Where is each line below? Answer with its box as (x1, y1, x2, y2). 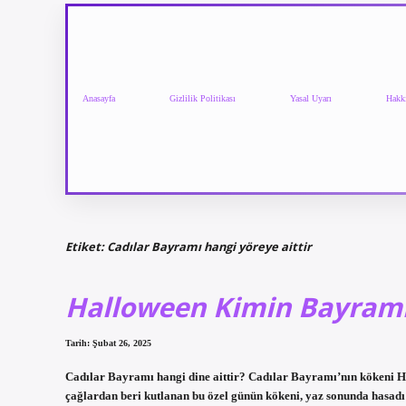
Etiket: (65, 237, 107, 255)
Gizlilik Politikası (169, 93, 236, 104)
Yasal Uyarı (290, 93, 332, 104)
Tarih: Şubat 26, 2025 (65, 338, 151, 349)
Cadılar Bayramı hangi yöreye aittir (107, 237, 312, 255)
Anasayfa (82, 93, 115, 104)
